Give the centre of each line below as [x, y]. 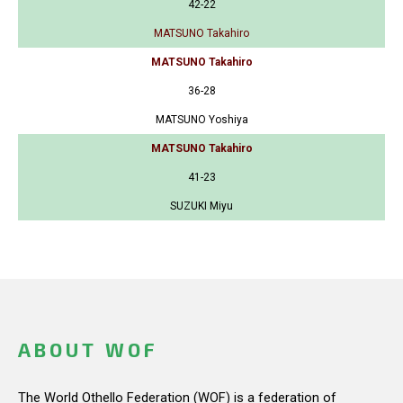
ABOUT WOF [88, 350]
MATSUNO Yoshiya [201, 120]
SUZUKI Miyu [201, 206]
